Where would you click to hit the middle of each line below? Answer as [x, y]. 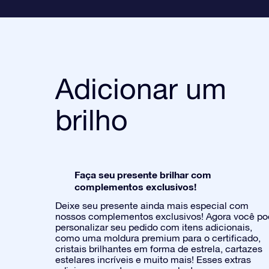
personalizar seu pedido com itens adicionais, [154, 227]
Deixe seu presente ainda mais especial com [152, 205]
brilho [92, 119]
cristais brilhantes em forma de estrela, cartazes [159, 248]
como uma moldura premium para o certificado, [158, 237]
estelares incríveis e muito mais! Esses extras [153, 259]
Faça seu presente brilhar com [143, 174]
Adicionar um [141, 88]
